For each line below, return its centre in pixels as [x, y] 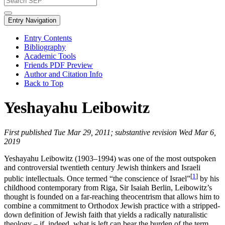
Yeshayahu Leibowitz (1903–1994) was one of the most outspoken [110, 158]
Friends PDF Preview [59, 65]
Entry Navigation [32, 20]
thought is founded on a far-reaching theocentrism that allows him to [112, 197]
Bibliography [45, 47]
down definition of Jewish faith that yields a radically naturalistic [106, 215]
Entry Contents [48, 38]
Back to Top [44, 83]
